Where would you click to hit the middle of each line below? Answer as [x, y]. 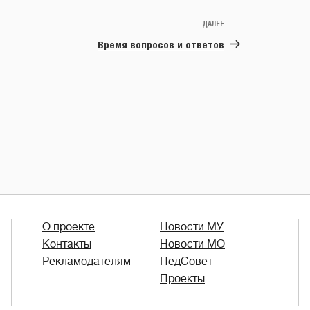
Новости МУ [192, 227]
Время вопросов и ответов [161, 44]
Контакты [67, 244]
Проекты [182, 279]
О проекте [69, 227]
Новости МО [192, 244]
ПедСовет [186, 261]
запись [241, 42]
